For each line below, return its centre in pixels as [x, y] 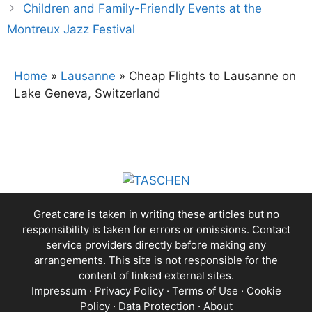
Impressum [58, 290]
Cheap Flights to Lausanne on [212, 76]
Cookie [264, 290]
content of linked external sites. [156, 275]
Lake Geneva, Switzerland [87, 93]
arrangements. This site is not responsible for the [156, 260]
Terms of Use [205, 290]
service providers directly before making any [156, 244]
